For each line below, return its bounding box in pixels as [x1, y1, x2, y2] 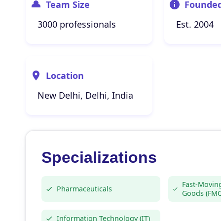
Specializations [41, 148, 157, 166]
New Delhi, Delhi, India [37, 89, 133, 101]
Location [46, 70, 84, 81]
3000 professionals [37, 18, 116, 30]
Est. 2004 [176, 18, 214, 30]
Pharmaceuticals [57, 184, 112, 193]
